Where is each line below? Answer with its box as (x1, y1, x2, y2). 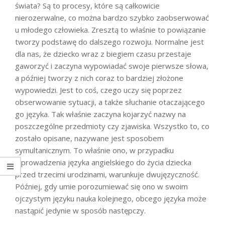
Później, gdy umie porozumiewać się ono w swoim (15, 181, 188, 191)
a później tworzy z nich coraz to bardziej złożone (15, 72, 183, 83)
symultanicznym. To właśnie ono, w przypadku (15, 145, 174, 155)
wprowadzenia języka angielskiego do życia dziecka (15, 157, 191, 167)
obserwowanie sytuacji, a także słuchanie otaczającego (15, 96, 205, 107)
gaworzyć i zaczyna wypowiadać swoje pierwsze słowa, (15, 60, 208, 71)
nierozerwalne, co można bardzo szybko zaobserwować (15, 12, 209, 23)
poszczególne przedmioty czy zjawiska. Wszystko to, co (15, 121, 209, 131)
